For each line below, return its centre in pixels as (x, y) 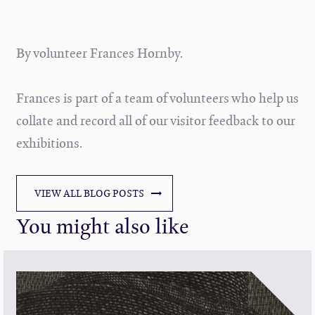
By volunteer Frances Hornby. (101, 53)
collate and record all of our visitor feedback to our (155, 121)
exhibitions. (49, 143)
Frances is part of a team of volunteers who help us (157, 98)
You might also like (102, 226)
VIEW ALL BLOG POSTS (89, 193)
